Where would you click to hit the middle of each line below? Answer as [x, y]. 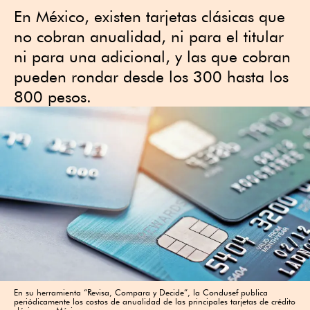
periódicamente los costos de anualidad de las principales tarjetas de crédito [155, 301]
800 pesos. [53, 97]
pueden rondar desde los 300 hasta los [151, 76]
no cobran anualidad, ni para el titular [149, 36]
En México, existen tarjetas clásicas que [149, 16]
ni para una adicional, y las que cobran [152, 56]
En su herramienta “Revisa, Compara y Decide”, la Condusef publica [141, 292]
